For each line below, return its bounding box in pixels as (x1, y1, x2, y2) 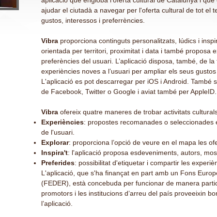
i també (161, 47, 184, 55)
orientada (41, 47, 70, 55)
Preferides (41, 159, 75, 167)
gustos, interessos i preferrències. (41, 16, 145, 24)
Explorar (41, 139, 69, 146)
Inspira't (41, 149, 68, 156)
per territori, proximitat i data (72, 47, 159, 55)
